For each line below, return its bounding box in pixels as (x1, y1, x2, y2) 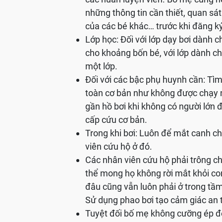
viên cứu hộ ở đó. (85, 141, 152, 152)
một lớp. (85, 61, 117, 72)
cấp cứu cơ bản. (85, 114, 147, 125)
